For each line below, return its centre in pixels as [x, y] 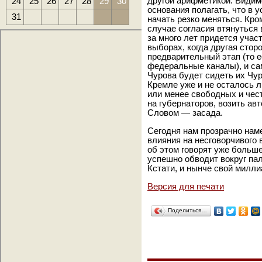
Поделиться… [187, 210]
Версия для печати [186, 187]
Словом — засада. [185, 113]
